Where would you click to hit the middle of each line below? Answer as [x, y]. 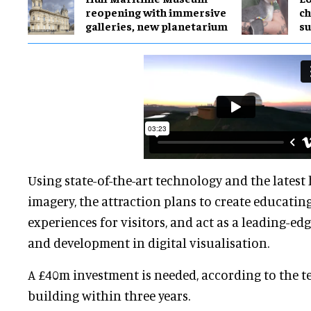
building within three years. [109, 296]
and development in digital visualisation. [149, 243]
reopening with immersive [156, 11]
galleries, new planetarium [157, 25]
